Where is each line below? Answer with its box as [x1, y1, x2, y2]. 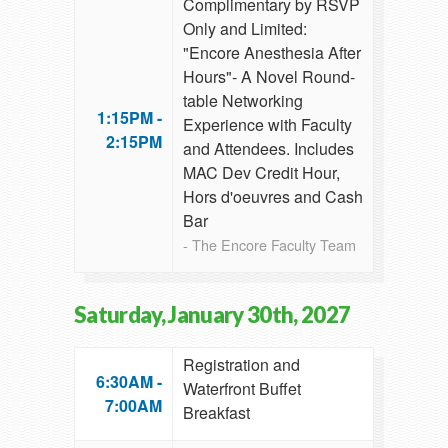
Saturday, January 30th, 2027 [74, 301, 351, 329]
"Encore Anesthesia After [183, 41, 361, 65]
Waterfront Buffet [183, 377, 301, 401]
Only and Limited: [183, 17, 307, 41]
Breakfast [183, 401, 250, 425]
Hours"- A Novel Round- [183, 65, 355, 89]
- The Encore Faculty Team [183, 234, 356, 256]
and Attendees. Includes [183, 137, 354, 161]
